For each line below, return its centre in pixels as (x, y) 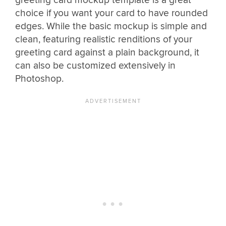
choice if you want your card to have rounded (111, 13)
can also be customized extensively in (95, 66)
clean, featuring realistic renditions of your (104, 40)
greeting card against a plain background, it (107, 53)
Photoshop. (39, 79)
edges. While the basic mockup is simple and (111, 26)
